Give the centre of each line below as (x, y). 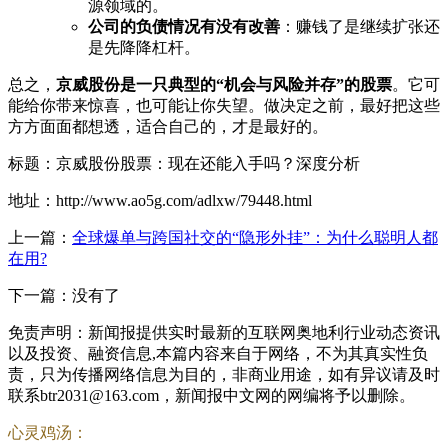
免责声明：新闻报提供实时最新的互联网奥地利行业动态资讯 (224, 332)
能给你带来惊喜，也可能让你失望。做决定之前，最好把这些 (224, 105)
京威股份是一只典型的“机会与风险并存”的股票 (224, 84)
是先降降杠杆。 (144, 47)
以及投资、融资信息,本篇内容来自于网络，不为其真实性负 (218, 353)
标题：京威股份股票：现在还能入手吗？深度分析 (184, 163)
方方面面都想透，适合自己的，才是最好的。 (168, 126)
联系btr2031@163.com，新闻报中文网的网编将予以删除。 (211, 395)
